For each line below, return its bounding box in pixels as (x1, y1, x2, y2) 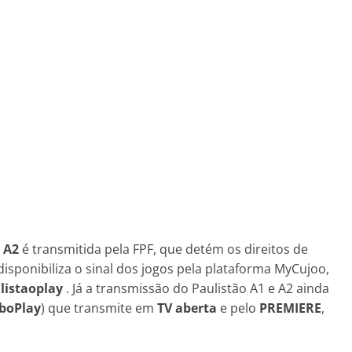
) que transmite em (41, 299, 157, 317)
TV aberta (157, 299, 217, 317)
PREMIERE (259, 299, 321, 317)
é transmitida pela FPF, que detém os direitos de (22, 240, 308, 258)
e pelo (217, 299, 259, 317)
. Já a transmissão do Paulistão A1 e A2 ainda (63, 280, 329, 297)
